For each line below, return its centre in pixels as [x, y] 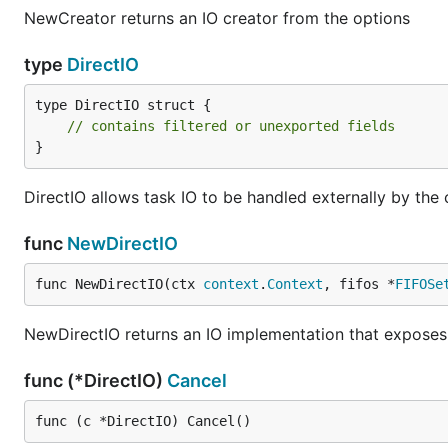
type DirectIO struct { [123, 105]
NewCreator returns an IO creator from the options [217, 18]
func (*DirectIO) [95, 380]
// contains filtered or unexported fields [231, 126]
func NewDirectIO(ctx [119, 284]
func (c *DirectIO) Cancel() [143, 421]
